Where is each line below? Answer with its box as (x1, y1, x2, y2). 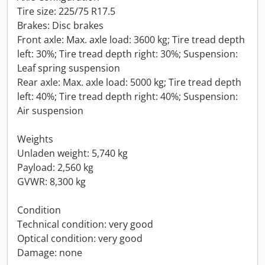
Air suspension (17, 104, 83, 117)
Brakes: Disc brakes (17, 19, 104, 32)
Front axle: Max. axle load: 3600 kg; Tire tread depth (17, 33, 245, 46)
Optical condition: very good (17, 232, 143, 245)
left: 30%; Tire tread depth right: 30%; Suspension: (17, 47, 238, 60)
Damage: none (17, 246, 82, 259)
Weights (17, 132, 53, 146)
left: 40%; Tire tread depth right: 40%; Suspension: (17, 90, 238, 103)
